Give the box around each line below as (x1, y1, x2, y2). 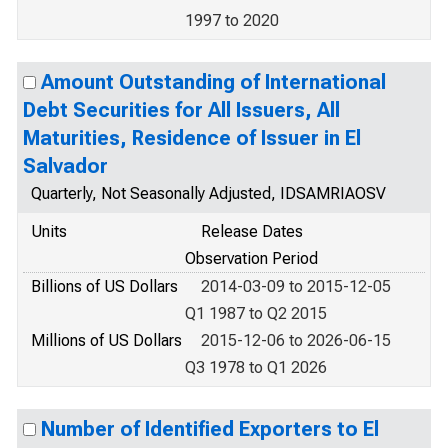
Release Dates (201, 222, 303, 241)
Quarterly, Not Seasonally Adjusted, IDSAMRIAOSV (31, 184, 386, 203)
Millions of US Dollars (31, 331, 182, 350)
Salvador (23, 154, 108, 178)
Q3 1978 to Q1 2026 (185, 358, 327, 377)
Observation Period (185, 249, 318, 268)
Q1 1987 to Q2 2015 (185, 304, 327, 323)
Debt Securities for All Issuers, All (23, 98, 340, 122)
